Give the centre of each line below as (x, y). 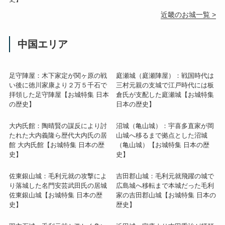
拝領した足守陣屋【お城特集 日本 (59, 94)
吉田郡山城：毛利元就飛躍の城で (165, 176)
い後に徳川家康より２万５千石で (58, 85)
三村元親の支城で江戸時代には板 (165, 85)
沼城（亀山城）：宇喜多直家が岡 (165, 126)
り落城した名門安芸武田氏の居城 (58, 185)
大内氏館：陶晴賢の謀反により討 (58, 126)
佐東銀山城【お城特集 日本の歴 (55, 195)
